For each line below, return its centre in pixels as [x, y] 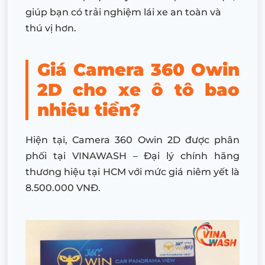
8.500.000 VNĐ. [64, 188]
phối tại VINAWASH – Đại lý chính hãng [132, 156]
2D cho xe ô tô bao [138, 90]
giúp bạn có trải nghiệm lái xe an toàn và [123, 12]
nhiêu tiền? [89, 110]
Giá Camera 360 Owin [138, 70]
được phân [210, 140]
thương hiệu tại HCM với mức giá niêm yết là [132, 172]
